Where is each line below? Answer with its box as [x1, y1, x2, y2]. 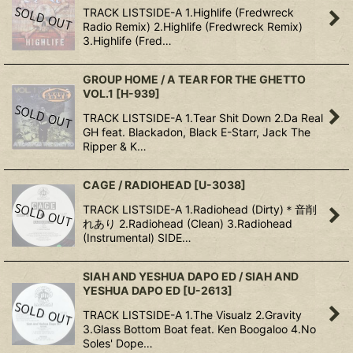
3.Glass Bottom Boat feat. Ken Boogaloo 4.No [83, 322, 316, 336]
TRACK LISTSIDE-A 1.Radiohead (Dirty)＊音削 [83, 203, 317, 216]
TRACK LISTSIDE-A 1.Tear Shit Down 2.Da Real [83, 111, 323, 124]
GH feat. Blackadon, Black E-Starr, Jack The [83, 125, 310, 139]
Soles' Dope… [83, 336, 153, 350]
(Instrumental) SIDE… [83, 231, 191, 244]
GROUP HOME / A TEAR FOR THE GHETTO [83, 72, 306, 86]
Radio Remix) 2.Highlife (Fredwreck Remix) [83, 20, 303, 33]
